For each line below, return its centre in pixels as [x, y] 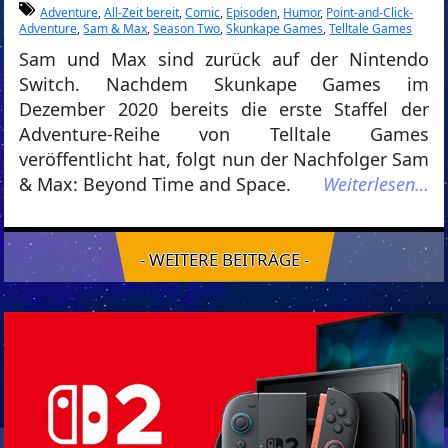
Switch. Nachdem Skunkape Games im [224, 84]
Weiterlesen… [375, 184]
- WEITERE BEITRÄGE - [224, 259]
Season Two [187, 28]
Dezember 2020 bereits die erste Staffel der [224, 109]
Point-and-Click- [370, 12]
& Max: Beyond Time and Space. [155, 184]
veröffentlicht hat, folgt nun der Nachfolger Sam [224, 159]
